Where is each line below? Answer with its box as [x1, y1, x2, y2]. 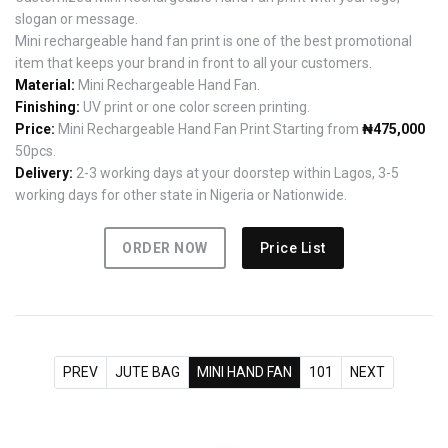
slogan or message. [15, 11, 138, 28]
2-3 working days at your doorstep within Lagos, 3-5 [73, 165, 399, 182]
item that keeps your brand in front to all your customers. [15, 55, 372, 72]
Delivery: [15, 165, 73, 182]
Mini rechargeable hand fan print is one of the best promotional [15, 33, 412, 50]
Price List [259, 240, 326, 257]
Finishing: [15, 99, 80, 116]
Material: [15, 77, 75, 94]
